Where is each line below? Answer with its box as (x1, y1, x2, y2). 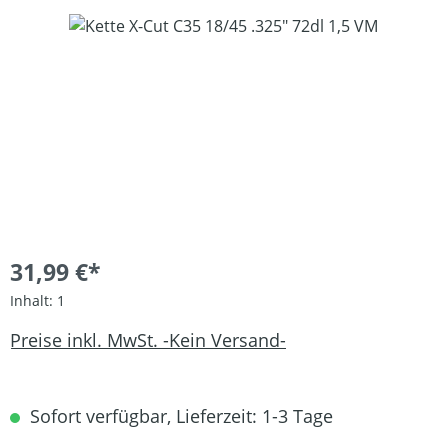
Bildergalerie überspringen (9, 13, 211, 36)
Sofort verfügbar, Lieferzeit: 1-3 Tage (25, 403, 333, 428)
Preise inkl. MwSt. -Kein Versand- (10, 328, 286, 353)
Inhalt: (10, 290, 57, 310)
